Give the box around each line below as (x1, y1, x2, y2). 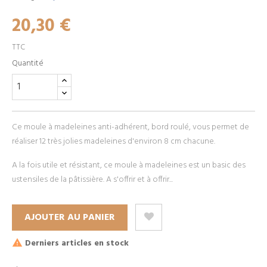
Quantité (12, 57, 44, 71)
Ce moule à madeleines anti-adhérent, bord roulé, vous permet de (12, 120, 249, 135)
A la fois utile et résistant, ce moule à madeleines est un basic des (12, 159, 246, 173)
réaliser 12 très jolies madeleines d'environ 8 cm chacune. (12, 135, 215, 149)
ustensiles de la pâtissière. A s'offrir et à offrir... (12, 173, 173, 187)
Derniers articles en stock (23, 237, 129, 251)
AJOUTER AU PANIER (24, 210, 115, 226)
